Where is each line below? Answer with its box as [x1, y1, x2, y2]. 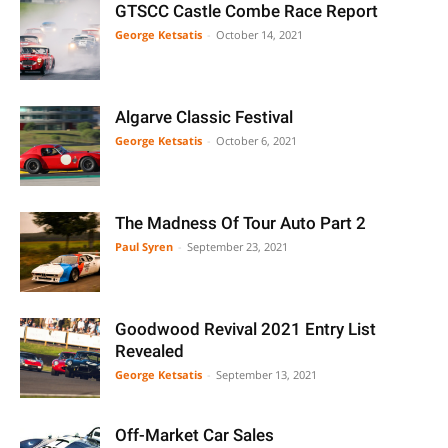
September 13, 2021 [216, 367, 317, 382]
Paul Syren [115, 239, 173, 254]
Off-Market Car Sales [115, 425, 274, 445]
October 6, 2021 [216, 133, 297, 148]
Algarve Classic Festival [115, 107, 293, 127]
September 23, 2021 [187, 239, 288, 254]
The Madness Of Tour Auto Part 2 [115, 213, 366, 233]
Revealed [115, 341, 184, 361]
